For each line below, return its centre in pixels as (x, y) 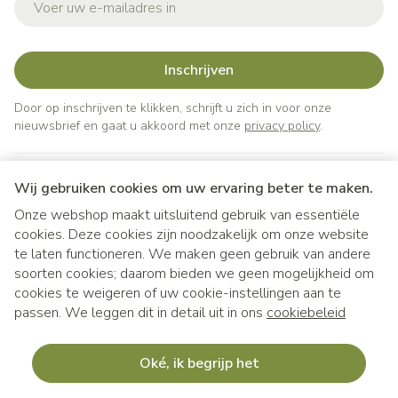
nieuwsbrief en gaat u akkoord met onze (129, 126)
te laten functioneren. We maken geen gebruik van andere (192, 254)
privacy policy (282, 126)
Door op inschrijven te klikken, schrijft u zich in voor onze (173, 108)
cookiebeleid (306, 313)
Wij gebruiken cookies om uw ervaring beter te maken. (194, 188)
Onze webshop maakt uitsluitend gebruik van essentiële (187, 215)
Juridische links (63, 304)
